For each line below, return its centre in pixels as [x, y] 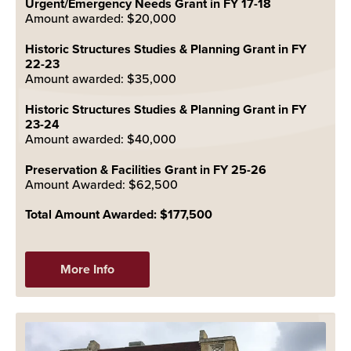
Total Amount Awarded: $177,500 [119, 214]
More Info [87, 269]
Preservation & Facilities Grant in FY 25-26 [146, 169]
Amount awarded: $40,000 [101, 138]
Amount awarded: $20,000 [101, 18]
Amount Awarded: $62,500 [101, 184]
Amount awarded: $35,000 [101, 78]
